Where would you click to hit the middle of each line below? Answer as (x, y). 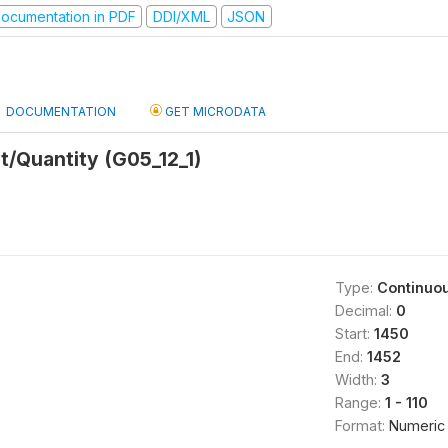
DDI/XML (181, 16)
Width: (357, 379)
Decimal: (365, 310)
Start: (354, 333)
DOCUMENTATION (61, 111)
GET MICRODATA (214, 111)
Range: (359, 402)
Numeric (416, 425)
